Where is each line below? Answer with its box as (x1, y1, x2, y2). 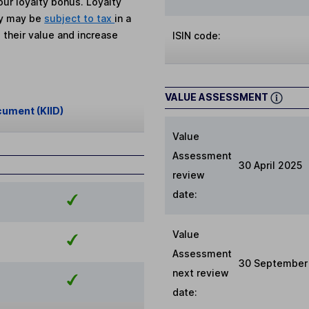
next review (172, 267, 230, 279)
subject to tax (44, 12, 115, 24)
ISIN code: (172, 29, 221, 41)
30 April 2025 (239, 159, 302, 171)
